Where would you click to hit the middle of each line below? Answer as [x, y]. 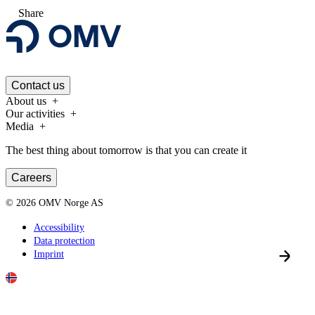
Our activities [35, 114]
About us [26, 101]
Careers [31, 178]
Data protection [64, 241]
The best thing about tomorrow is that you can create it [126, 150]
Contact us [38, 86]
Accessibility [59, 228]
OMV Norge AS [71, 203]
